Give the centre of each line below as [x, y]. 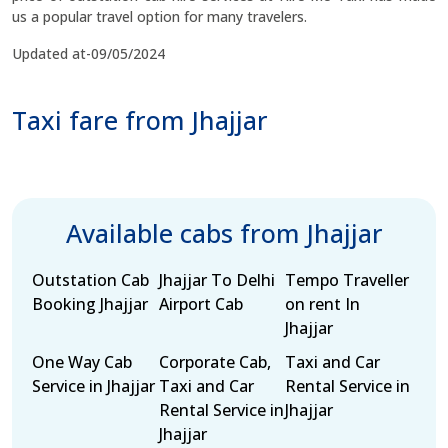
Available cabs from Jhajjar [224, 233]
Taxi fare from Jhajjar [140, 120]
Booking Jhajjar [90, 304]
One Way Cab [82, 362]
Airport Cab [200, 304]
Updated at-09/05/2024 [88, 53]
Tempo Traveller [347, 280]
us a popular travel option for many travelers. [159, 16]
